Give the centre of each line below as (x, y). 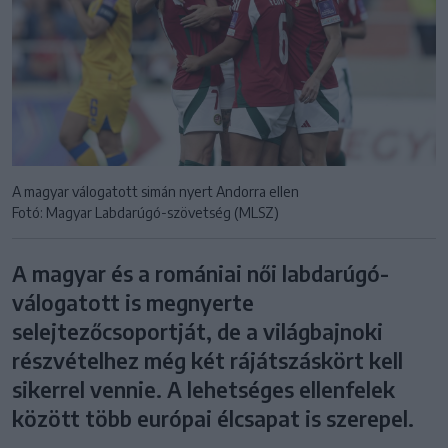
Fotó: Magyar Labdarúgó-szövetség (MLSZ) (145, 212)
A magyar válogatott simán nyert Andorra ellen (155, 191)
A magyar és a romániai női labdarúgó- (200, 273)
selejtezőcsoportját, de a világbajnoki (197, 331)
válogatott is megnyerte (133, 302)
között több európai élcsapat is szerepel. (213, 418)
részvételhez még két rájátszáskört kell (207, 360)
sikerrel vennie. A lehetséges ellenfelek (203, 389)
